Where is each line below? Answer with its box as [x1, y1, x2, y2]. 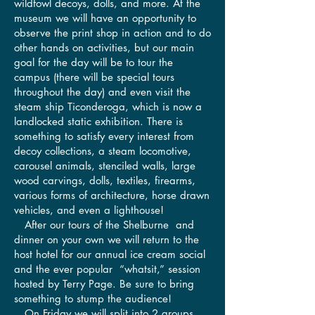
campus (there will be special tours [14, 70, 174, 84]
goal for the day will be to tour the [14, 55, 173, 69]
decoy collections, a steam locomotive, [14, 143, 191, 157]
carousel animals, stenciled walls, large [14, 158, 195, 172]
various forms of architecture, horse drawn [14, 188, 210, 202]
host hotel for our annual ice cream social [14, 247, 205, 261]
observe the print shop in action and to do [14, 25, 211, 39]
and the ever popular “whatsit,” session [14, 262, 200, 276]
